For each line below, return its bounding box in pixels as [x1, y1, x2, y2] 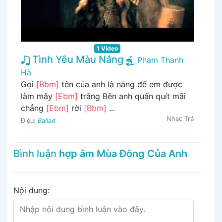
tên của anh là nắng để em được [59, 79, 182, 90]
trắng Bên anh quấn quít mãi [78, 91, 186, 102]
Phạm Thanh [137, 55, 183, 65]
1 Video [97, 45, 118, 53]
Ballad [38, 117, 55, 125]
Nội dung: [13, 185, 50, 196]
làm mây [21, 91, 55, 102]
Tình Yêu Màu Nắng [30, 54, 123, 66]
